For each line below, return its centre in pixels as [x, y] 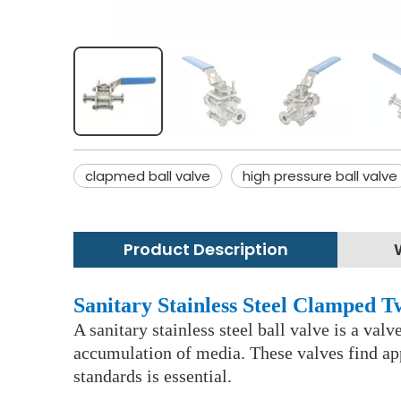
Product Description [205, 250]
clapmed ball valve [148, 176]
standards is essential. [153, 376]
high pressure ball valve [320, 176]
